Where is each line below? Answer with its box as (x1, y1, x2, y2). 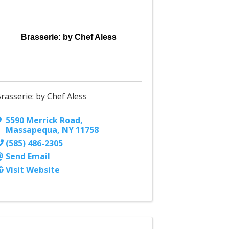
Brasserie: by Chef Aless (20, 33, 117, 42)
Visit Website (6, 164, 60, 176)
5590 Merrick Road (6, 114, 81, 126)
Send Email (6, 151, 51, 163)
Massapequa (6, 124, 58, 136)
